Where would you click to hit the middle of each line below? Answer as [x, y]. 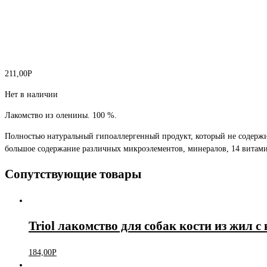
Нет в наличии [31, 94]
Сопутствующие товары [73, 174]
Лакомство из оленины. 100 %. [61, 115]
